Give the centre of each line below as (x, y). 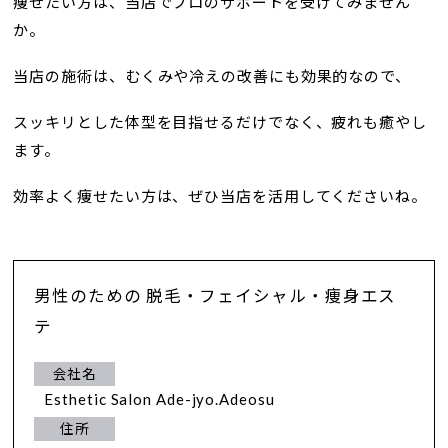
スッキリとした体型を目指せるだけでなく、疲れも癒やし (220, 122)
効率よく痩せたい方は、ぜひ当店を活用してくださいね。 (220, 196)
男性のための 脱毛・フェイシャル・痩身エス (215, 296)
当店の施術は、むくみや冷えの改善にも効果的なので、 (212, 76)
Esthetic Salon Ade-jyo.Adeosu (159, 398)
